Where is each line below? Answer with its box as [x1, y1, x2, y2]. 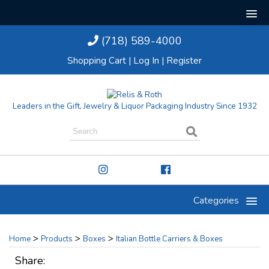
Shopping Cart [67, 55, 126, 67]
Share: [15, 253, 45, 268]
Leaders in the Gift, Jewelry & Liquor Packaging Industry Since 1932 [12, 100, 257, 112]
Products [41, 234, 73, 244]
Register [166, 55, 202, 67]
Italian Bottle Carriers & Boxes [116, 234, 223, 244]
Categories [193, 194, 239, 207]
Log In [133, 55, 159, 67]
